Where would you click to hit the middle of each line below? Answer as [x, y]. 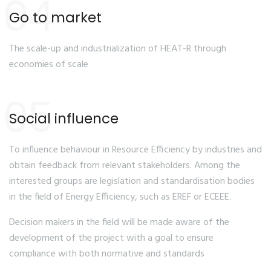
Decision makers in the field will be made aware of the [119, 223]
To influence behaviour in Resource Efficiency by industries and [135, 150]
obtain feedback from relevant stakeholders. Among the [125, 166]
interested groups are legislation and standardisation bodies [132, 181]
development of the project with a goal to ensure [111, 238]
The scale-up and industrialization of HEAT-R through [118, 49]
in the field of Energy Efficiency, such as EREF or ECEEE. [120, 197]
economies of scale [49, 65]
